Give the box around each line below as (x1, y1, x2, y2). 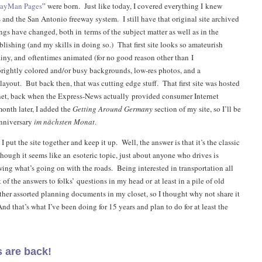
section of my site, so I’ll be (153, 104, 241, 114)
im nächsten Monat (34, 116, 95, 127)
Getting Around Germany (71, 104, 153, 114)
